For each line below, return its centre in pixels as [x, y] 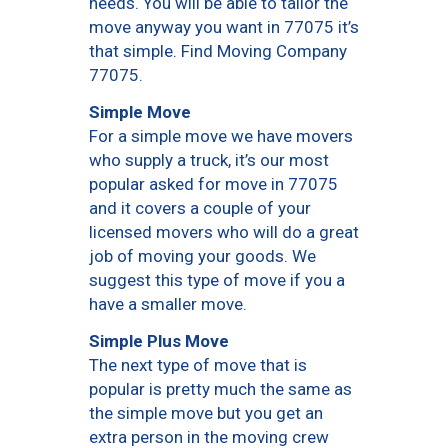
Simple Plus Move [159, 340]
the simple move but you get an [206, 413]
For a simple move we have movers [221, 136]
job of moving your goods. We [202, 256]
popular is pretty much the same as [220, 389]
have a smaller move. [168, 304]
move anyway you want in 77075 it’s [224, 27]
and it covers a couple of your [200, 208]
